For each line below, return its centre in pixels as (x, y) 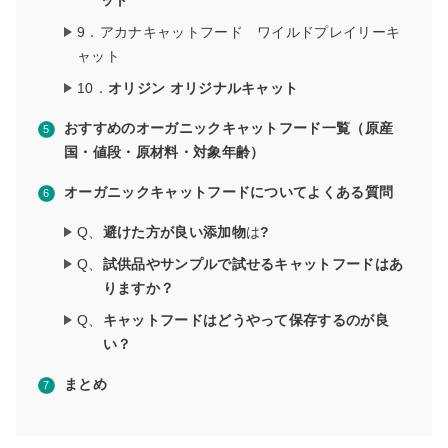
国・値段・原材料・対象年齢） (164, 152)
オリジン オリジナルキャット (203, 88)
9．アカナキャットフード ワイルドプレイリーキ (239, 32)
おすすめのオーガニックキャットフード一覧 (207, 128)
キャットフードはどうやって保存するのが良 (246, 320)
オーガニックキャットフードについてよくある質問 (229, 192)
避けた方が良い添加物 (174, 232)
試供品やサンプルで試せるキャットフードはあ (253, 264)
